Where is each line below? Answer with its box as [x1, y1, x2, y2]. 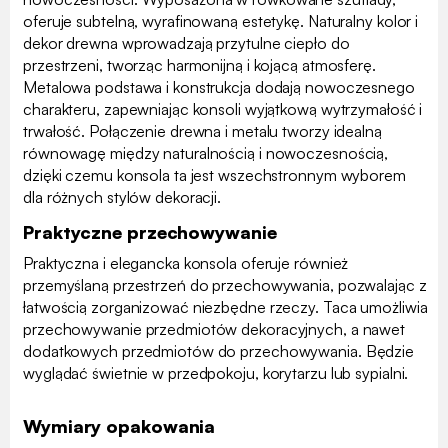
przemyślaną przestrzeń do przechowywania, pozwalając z [23, 274, 427, 295]
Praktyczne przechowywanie [23, 220, 277, 243]
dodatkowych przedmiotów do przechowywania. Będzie [23, 340, 415, 361]
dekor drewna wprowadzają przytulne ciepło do [23, 32, 350, 53]
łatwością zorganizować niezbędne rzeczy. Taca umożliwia [23, 296, 428, 317]
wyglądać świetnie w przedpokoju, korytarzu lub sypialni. [23, 362, 409, 383]
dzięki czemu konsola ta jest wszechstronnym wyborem [23, 164, 406, 185]
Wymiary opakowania [23, 414, 216, 437]
